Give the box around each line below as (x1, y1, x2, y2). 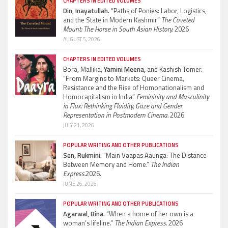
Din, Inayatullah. (63, 5, 109, 16)
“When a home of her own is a (105, 208, 193, 219)
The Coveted (161, 14, 194, 25)
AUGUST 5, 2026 (63, 35, 100, 43)
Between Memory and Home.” (63, 159, 151, 169)
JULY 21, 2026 (63, 121, 94, 129)
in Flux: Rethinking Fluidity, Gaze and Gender (63, 100, 182, 111)
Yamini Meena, (102, 64, 146, 74)
